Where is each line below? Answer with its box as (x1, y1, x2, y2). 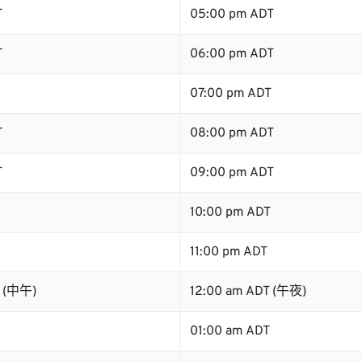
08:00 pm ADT (190, 125, 274, 141)
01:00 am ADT (190, 323, 270, 339)
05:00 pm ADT (190, 6, 274, 23)
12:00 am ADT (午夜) (190, 284, 306, 300)
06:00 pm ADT (190, 46, 274, 62)
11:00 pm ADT (190, 244, 267, 260)
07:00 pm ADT (190, 86, 271, 102)
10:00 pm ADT (190, 204, 271, 221)
